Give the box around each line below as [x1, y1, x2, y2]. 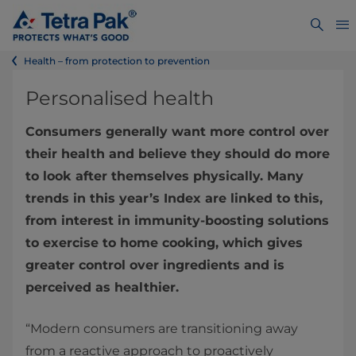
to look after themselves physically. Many [25, 168, 304, 184]
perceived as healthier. [25, 280, 179, 295]
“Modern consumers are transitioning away [25, 321, 298, 336]
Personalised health [25, 87, 214, 110]
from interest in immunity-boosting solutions [25, 213, 329, 228]
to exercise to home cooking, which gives [25, 235, 303, 250]
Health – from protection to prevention [24, 55, 210, 67]
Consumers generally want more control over [25, 124, 329, 139]
